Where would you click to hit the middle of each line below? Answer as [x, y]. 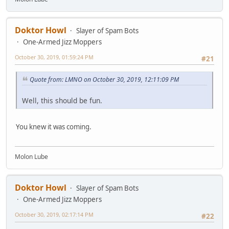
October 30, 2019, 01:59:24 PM [54, 57]
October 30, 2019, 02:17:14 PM [54, 215]
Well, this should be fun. [62, 100]
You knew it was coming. [54, 127]
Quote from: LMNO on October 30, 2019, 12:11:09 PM [104, 80]
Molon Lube [31, 157]
